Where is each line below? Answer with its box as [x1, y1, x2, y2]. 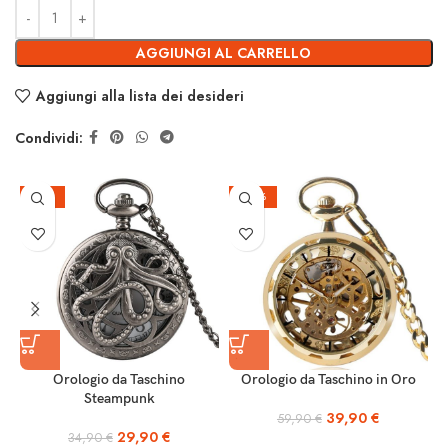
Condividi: [15, 127, 83, 148]
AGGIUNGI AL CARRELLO [136, 43, 312, 64]
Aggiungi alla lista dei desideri [35, 86, 244, 107]
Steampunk [83, 390, 155, 408]
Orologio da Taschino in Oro [240, 371, 416, 389]
